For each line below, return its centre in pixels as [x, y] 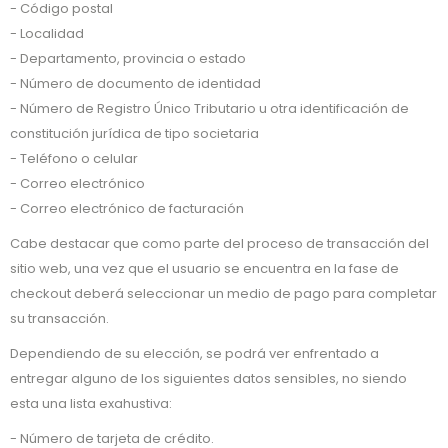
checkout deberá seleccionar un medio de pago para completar [223, 293]
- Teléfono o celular [74, 158]
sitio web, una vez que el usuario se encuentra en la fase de [204, 268]
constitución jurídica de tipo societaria [134, 133]
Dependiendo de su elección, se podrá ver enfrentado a [194, 353]
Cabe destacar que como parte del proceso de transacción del [219, 243]
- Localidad [47, 33]
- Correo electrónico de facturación [127, 208]
